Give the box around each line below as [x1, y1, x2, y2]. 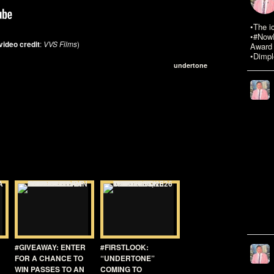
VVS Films [43, 39, 77, 49]
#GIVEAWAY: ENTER [15, 242, 86, 253]
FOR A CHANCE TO [15, 253, 83, 264]
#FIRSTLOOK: [100, 242, 149, 253]
